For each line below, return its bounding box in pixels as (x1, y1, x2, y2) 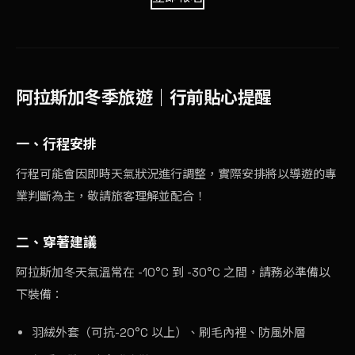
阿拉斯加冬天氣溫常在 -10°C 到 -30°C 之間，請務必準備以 (16, 264, 330, 280)
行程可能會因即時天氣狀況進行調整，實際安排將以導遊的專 (16, 166, 337, 181)
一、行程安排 (16, 135, 97, 153)
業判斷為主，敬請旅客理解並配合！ (16, 188, 206, 204)
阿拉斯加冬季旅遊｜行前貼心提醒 (16, 86, 272, 109)
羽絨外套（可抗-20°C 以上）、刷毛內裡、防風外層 (32, 324, 306, 340)
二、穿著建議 (16, 233, 97, 251)
